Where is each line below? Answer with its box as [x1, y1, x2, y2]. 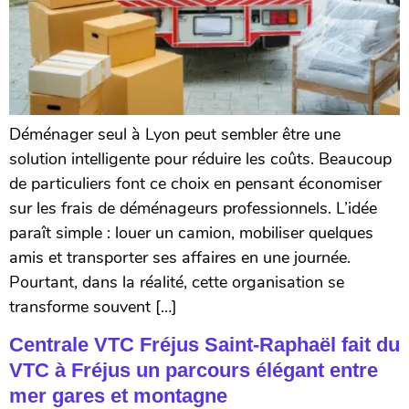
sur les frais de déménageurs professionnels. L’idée [9, 196, 377, 219]
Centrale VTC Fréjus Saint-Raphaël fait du [9, 333, 400, 357]
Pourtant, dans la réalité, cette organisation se [9, 270, 344, 293]
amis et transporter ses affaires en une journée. [9, 246, 351, 268]
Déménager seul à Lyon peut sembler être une [9, 122, 341, 145]
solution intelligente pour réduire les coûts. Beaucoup [9, 147, 392, 170]
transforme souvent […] [9, 295, 177, 318]
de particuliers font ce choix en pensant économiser [9, 172, 382, 194]
